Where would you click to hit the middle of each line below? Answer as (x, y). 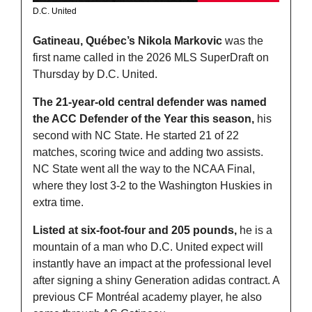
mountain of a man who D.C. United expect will (148, 247)
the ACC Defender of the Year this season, (143, 118)
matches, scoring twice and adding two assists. (148, 152)
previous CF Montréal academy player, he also (147, 297)
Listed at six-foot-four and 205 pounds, (135, 230)
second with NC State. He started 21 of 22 (136, 135)
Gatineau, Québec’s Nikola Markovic (127, 40)
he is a (255, 230)
